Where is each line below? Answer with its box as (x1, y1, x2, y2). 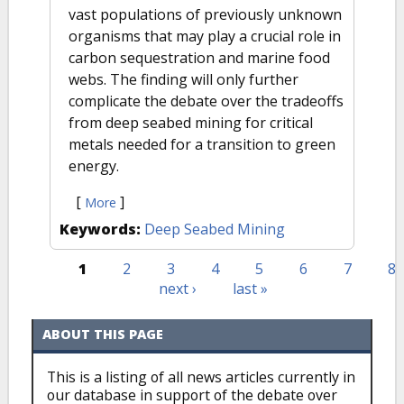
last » (232, 279, 268, 298)
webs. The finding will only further (69, 69, 298, 89)
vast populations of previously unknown (69, 5, 342, 24)
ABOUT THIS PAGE (42, 326, 163, 343)
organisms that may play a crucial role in (69, 26, 341, 46)
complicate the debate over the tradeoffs (69, 91, 344, 111)
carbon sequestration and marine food (69, 48, 330, 68)
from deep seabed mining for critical (69, 113, 313, 133)
